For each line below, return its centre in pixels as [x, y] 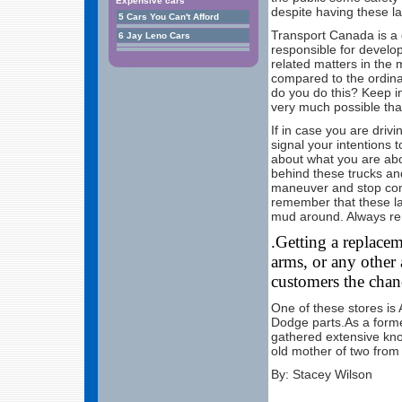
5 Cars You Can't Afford [169, 17]
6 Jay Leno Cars [154, 35]
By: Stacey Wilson [322, 375]
